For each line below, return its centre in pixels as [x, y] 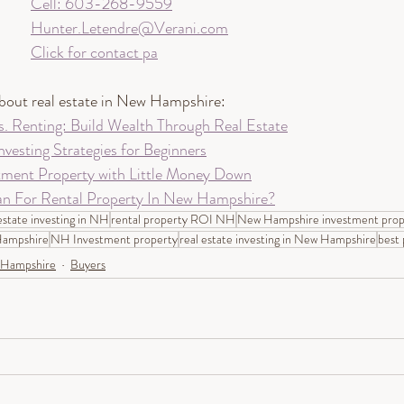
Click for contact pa [94, 53]
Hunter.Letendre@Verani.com [129, 28]
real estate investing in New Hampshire [278, 239]
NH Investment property [114, 239]
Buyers [88, 264]
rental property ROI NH [173, 220]
